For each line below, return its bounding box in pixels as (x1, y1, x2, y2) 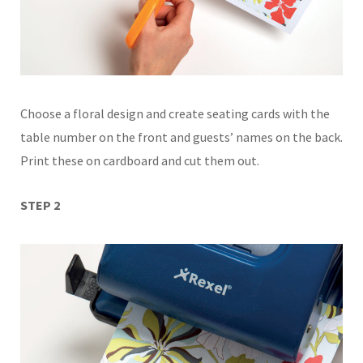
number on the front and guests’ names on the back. (53, 128, 343, 145)
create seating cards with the (169, 105, 330, 122)
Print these (20, 152, 86, 169)
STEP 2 (20, 196, 60, 213)
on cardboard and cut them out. (86, 152, 259, 169)
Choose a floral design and (20, 105, 169, 122)
